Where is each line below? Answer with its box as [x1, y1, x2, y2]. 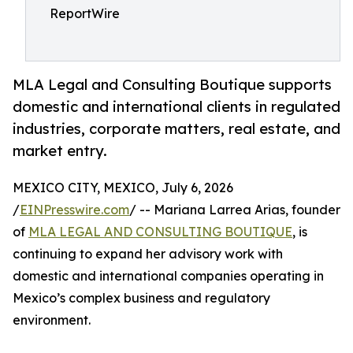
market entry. [13, 142, 107, 160]
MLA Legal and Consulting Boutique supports [13, 76, 332, 94]
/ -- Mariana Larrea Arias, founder [129, 202, 340, 218]
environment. [13, 312, 91, 329]
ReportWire [50, 6, 120, 21]
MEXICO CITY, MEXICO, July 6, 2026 [13, 180, 233, 196]
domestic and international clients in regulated [13, 98, 340, 116]
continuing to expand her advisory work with [13, 246, 283, 262]
